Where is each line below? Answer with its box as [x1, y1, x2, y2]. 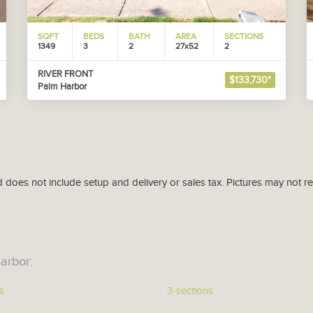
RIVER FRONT [38, 68, 93, 80]
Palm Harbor [38, 81, 87, 92]
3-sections [167, 285, 213, 297]
